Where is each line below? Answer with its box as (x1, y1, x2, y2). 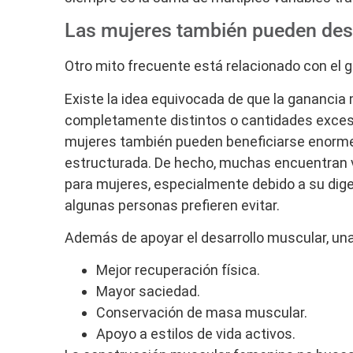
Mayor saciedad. (96, 283, 200, 300)
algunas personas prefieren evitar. (65, 196, 280, 214)
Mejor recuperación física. (96, 262, 260, 279)
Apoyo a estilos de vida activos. (96, 325, 295, 343)
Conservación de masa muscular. (96, 304, 307, 321)
